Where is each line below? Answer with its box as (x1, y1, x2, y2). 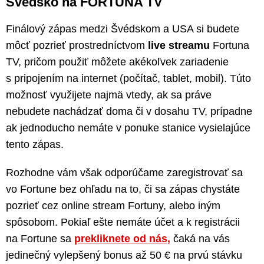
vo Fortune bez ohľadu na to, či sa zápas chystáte (6, 183, 240, 195)
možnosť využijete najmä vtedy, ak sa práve (6, 88, 212, 101)
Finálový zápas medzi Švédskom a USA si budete (6, 22, 239, 35)
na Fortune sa (6, 232, 74, 245)
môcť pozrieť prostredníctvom (6, 39, 148, 51)
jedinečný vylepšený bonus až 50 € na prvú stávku (6, 249, 242, 261)
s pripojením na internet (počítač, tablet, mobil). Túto (6, 72, 251, 84)
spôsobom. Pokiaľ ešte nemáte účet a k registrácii (6, 216, 240, 228)
